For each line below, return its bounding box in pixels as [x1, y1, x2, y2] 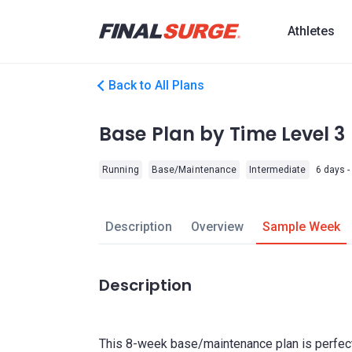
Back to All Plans [108, 78, 204, 93]
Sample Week [262, 219, 340, 234]
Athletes [288, 24, 335, 38]
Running [102, 164, 139, 175]
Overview [190, 219, 244, 234]
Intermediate [249, 164, 306, 175]
